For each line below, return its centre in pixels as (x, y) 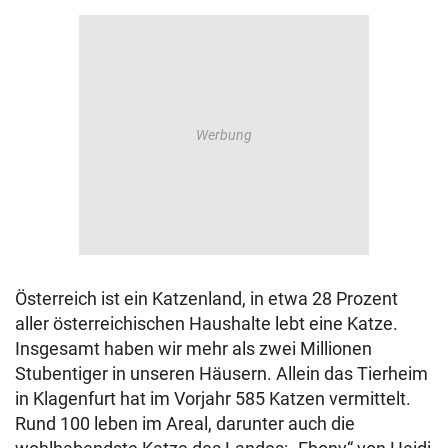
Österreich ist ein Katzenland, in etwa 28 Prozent (206, 299)
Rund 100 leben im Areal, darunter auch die (185, 424)
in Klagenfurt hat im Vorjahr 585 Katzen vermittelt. (213, 399)
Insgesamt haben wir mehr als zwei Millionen (193, 349)
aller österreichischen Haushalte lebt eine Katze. (206, 324)
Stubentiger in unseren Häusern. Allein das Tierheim (221, 374)
